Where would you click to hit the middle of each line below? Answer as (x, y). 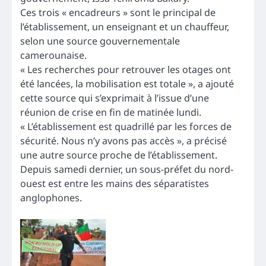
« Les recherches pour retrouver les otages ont (126, 69)
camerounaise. (53, 55)
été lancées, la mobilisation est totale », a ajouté (127, 83)
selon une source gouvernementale (100, 41)
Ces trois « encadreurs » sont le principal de (118, 12)
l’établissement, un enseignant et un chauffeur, (125, 26)
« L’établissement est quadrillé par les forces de (126, 126)
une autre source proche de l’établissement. (119, 155)
